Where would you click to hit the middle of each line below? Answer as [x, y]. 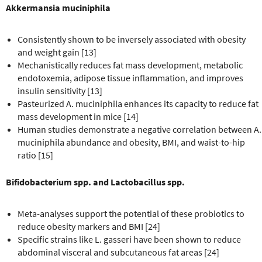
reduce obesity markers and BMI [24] [89, 226]
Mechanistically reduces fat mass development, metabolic [130, 65]
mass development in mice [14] [78, 116]
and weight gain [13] [57, 52]
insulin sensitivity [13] [60, 90]
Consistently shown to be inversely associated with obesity [132, 39]
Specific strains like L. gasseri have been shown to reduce [129, 239]
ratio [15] [35, 155]
